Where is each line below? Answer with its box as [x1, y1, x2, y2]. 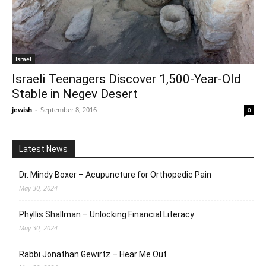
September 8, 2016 [40, 105, 97, 114]
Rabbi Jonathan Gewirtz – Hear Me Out [19, 249, 167, 259]
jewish [12, 105, 32, 114]
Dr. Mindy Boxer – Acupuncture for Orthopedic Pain [19, 170, 211, 179]
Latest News [19, 144, 68, 154]
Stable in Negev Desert [12, 87, 138, 101]
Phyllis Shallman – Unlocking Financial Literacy [19, 210, 194, 219]
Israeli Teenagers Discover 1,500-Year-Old [12, 72, 241, 86]
